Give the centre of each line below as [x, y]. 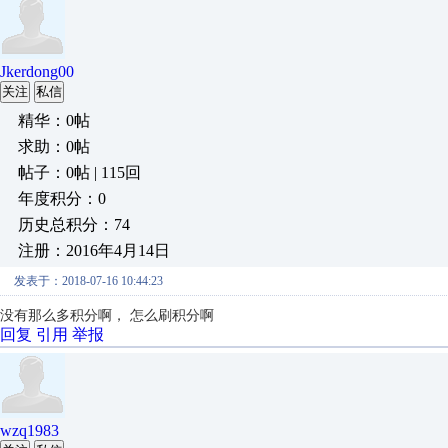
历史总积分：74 [74, 224]
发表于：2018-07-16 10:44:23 [88, 281]
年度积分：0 [62, 198]
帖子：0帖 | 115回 [79, 172]
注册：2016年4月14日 [94, 250]
